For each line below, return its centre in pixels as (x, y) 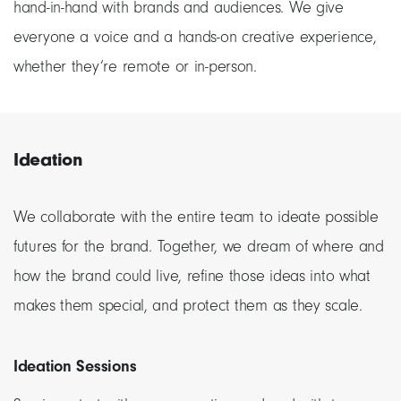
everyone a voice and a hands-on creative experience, (195, 38)
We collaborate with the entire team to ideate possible (196, 218)
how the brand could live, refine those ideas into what (192, 277)
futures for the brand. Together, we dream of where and (199, 247)
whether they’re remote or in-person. (135, 67)
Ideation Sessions (75, 367)
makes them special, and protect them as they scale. (188, 306)
